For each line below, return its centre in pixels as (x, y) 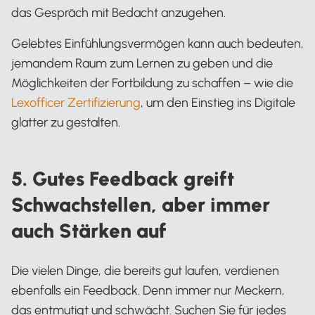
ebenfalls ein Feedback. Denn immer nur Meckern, (148, 290)
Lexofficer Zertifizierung (76, 102)
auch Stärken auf (89, 230)
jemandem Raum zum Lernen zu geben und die (142, 63)
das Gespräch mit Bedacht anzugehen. (118, 12)
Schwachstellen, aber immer (141, 204)
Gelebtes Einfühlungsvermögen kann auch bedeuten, (157, 43)
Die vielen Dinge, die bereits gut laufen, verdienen (145, 270)
